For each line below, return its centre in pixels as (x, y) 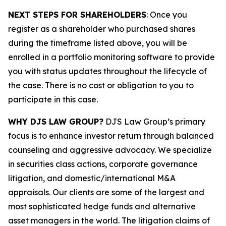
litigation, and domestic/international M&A (92, 178)
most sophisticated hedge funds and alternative (102, 206)
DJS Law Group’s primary (154, 122)
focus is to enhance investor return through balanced (111, 136)
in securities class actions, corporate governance (103, 164)
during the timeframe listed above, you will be (98, 43)
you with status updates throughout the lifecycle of (107, 71)
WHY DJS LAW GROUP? (56, 122)
